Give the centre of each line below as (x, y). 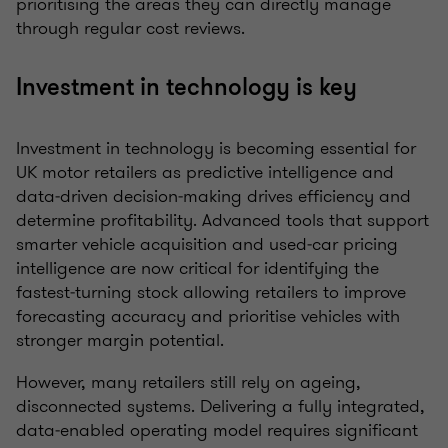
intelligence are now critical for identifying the (197, 268)
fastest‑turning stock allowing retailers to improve (211, 292)
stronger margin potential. (120, 340)
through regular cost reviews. (130, 28)
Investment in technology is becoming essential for (216, 148)
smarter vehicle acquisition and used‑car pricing (207, 244)
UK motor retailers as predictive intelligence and (205, 172)
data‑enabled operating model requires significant (217, 430)
